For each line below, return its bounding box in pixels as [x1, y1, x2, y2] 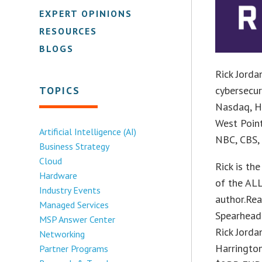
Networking [39, 227, 85, 240]
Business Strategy [39, 140, 110, 152]
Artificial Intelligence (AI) [39, 125, 137, 137]
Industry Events [39, 184, 101, 196]
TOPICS [39, 83, 81, 97]
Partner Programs [39, 242, 109, 254]
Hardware [39, 169, 78, 181]
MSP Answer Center [39, 213, 116, 225]
